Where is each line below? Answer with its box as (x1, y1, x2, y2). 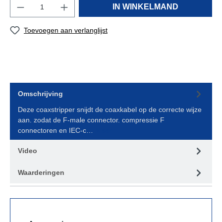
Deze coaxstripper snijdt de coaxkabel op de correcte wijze (18, 106, 202, 113)
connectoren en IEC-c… (18, 126, 95, 134)
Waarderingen (18, 168, 64, 176)
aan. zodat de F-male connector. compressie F (18, 116, 165, 124)
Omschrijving (18, 89, 63, 98)
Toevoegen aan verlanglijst (24, 26, 108, 34)
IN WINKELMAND (112, 2, 178, 11)
